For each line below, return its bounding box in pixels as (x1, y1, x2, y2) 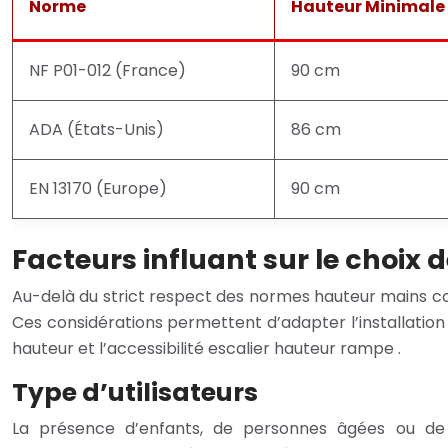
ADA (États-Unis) (29, 117, 164, 141)
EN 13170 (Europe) (29, 176, 167, 200)
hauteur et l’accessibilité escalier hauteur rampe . (12, 336, 401, 360)
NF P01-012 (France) (29, 58, 186, 82)
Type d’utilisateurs (12, 374, 258, 410)
